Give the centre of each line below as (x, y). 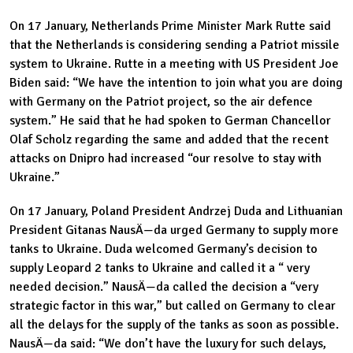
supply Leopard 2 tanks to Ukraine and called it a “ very (160, 268)
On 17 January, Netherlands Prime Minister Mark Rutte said (170, 26)
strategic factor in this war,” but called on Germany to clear (173, 305)
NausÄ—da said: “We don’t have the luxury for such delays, (168, 343)
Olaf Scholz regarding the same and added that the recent (169, 139)
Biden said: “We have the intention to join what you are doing (176, 82)
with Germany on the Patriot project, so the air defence (161, 101)
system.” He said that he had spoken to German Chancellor (170, 120)
